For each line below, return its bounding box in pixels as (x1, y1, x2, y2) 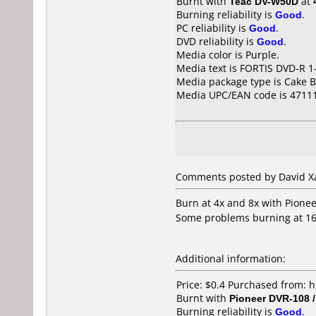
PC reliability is (176, 21, 249, 35)
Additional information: (176, 252, 286, 265)
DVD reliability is (176, 35, 257, 48)
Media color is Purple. (176, 48, 279, 61)
